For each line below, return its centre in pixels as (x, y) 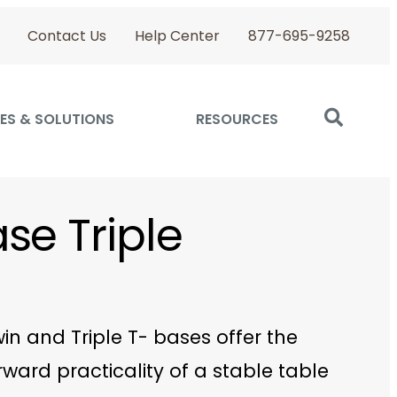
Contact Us (67, 37)
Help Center (178, 37)
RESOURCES (237, 121)
